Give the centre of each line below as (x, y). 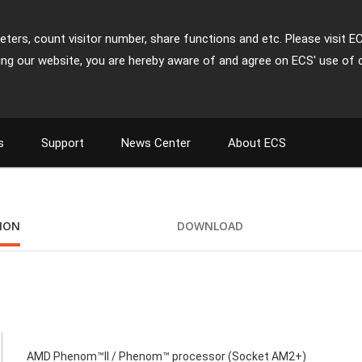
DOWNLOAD (210, 226)
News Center (156, 143)
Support (63, 143)
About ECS (257, 143)
